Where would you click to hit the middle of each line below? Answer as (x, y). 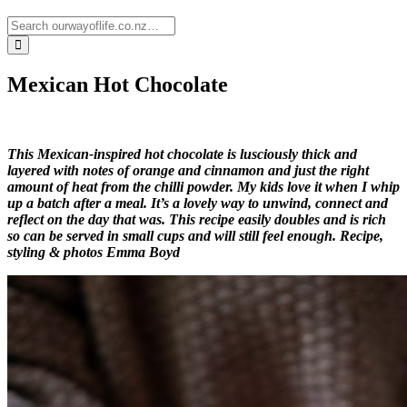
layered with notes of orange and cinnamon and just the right (188, 170)
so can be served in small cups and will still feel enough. (174, 235)
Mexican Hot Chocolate (118, 84)
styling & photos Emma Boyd (94, 252)
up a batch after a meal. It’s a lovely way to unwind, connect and (198, 203)
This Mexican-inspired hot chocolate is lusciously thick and (182, 154)
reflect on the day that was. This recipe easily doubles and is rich (197, 219)
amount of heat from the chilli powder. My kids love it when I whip (203, 186)
